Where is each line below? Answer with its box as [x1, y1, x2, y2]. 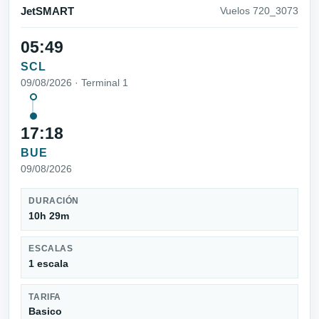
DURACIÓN [28, 197, 79, 206]
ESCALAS [28, 244, 73, 253]
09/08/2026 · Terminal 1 [21, 76, 128, 88]
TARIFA [28, 292, 61, 301]
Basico [28, 305, 63, 318]
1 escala [28, 258, 69, 270]
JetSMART [21, 6, 74, 18]
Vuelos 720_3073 [220, 6, 298, 17]
